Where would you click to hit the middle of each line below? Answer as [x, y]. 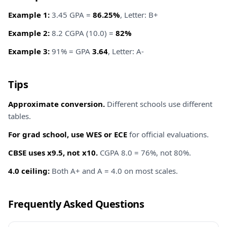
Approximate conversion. [56, 104]
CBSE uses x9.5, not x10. [53, 153]
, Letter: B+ [139, 15]
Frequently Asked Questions [76, 204]
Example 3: [29, 51]
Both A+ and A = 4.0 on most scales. [114, 171]
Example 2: [29, 33]
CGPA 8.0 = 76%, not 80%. [144, 153]
